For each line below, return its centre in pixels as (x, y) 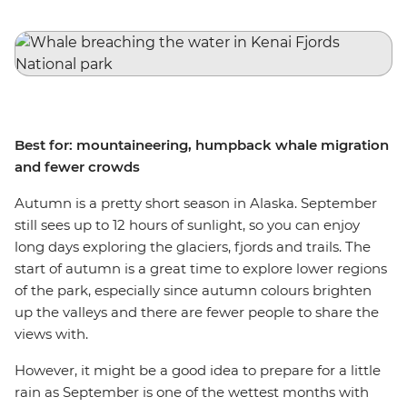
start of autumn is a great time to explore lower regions (201, 268)
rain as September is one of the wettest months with (192, 392)
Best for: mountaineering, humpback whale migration (202, 145)
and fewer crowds (77, 167)
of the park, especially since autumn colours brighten (193, 290)
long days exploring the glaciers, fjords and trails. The (193, 247)
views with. (51, 334)
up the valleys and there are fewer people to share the (197, 312)
